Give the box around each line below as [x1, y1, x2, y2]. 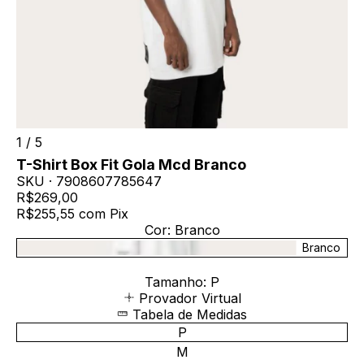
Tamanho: [145, 274, 206, 290]
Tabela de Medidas [132, 306, 247, 323]
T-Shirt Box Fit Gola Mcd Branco [16, 156, 246, 173]
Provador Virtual [138, 290, 241, 306]
